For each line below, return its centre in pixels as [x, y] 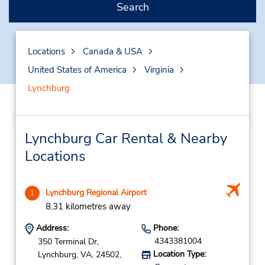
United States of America [77, 70]
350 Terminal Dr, [68, 241]
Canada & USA [112, 51]
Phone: [164, 228]
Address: [51, 228]
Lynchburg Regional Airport [96, 193]
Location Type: [178, 254]
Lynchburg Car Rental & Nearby [126, 138]
